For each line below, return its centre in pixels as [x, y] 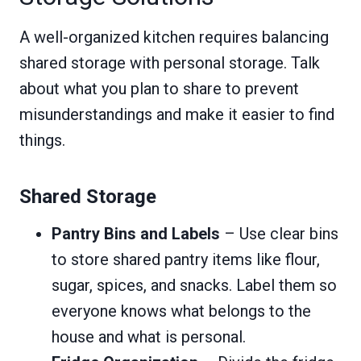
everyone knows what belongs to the [181, 311]
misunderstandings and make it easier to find [177, 114]
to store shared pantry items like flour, [186, 259]
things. [42, 140]
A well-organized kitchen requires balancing [174, 37]
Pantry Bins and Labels [136, 234]
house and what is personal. [149, 337]
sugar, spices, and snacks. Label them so [194, 285]
